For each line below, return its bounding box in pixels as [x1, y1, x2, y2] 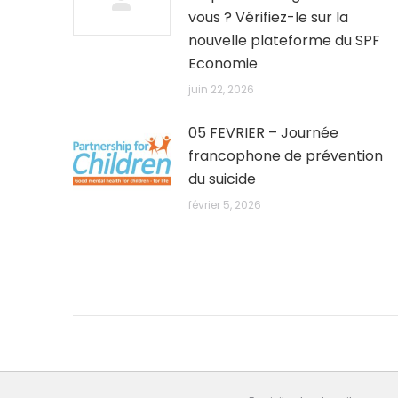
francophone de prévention [188, 146, 383, 166]
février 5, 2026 [188, 197, 261, 212]
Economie [188, 53, 258, 74]
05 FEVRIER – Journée [188, 123, 338, 143]
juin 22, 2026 [188, 82, 254, 97]
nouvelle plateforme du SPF [188, 30, 380, 51]
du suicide [188, 169, 256, 189]
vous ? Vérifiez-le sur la [188, 7, 348, 28]
